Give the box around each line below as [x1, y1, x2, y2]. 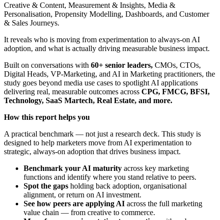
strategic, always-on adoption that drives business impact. [4, 147, 181, 156]
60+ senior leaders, [89, 61, 153, 70]
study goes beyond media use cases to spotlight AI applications [4, 79, 198, 87]
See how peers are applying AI [24, 199, 127, 208]
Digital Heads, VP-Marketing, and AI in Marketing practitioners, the [4, 70, 215, 79]
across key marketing [124, 164, 189, 173]
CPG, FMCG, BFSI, [141, 87, 210, 96]
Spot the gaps [24, 182, 70, 191]
